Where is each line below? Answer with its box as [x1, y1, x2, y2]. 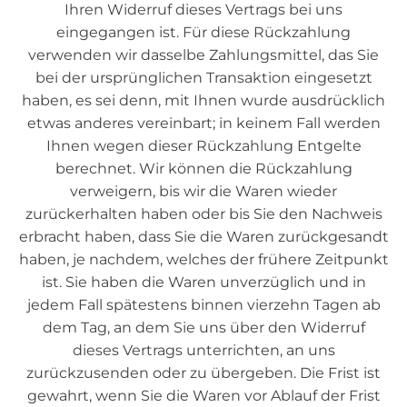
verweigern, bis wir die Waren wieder [70, 183, 337, 200]
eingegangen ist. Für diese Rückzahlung [56, 24, 351, 41]
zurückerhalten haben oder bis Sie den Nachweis [25, 205, 382, 223]
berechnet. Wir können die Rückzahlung [55, 160, 352, 177]
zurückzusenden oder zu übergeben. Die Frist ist [26, 364, 381, 382]
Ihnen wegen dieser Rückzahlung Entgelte [45, 137, 362, 154]
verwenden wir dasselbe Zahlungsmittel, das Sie [28, 46, 379, 64]
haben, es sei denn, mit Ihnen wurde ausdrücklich [22, 92, 385, 109]
